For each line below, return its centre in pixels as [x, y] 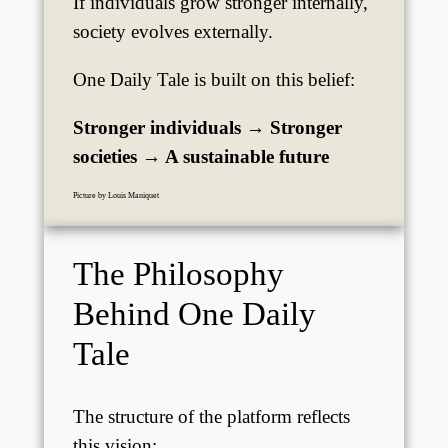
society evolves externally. [172, 31]
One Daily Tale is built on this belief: [213, 79]
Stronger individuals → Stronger [207, 128]
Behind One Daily [194, 313]
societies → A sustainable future [200, 157]
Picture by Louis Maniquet [115, 196]
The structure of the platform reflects [211, 416]
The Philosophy [178, 273]
